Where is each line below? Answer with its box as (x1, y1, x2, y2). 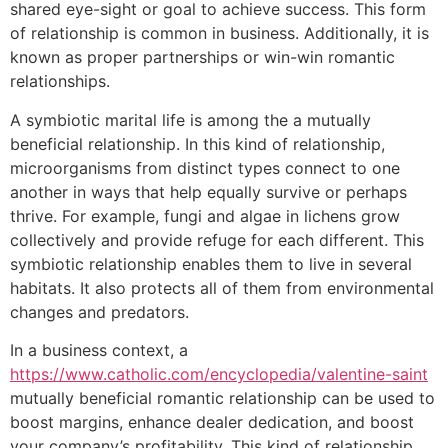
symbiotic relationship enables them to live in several (10, 253, 412, 274)
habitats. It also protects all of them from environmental (10, 277, 434, 298)
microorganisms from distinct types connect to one (10, 157, 400, 178)
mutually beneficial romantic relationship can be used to (10, 388, 435, 409)
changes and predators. (10, 301, 189, 322)
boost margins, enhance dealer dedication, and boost (10, 412, 414, 433)
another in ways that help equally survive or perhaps (10, 181, 407, 202)
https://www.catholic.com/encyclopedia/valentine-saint (10, 364, 428, 385)
